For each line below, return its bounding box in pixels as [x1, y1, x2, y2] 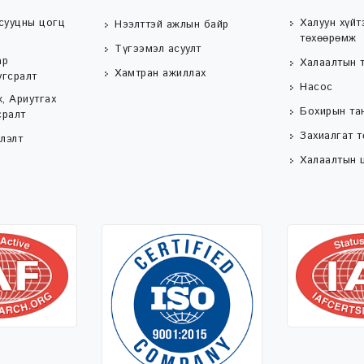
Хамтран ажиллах [115, 65, 206, 81]
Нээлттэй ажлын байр [115, 16, 229, 32]
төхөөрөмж [300, 30, 357, 46]
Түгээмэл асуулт [115, 41, 201, 57]
